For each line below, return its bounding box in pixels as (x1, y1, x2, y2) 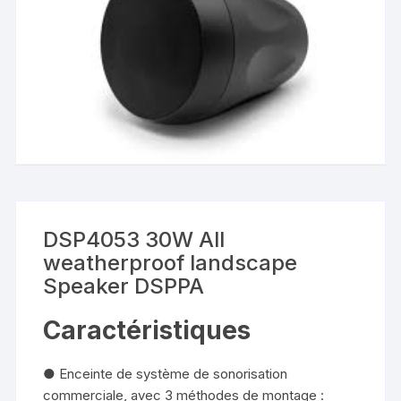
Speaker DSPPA (43, 272, 205, 299)
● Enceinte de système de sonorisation (43, 364, 288, 382)
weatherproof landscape (43, 249, 298, 276)
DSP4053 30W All (43, 226, 226, 252)
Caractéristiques (43, 314, 252, 346)
